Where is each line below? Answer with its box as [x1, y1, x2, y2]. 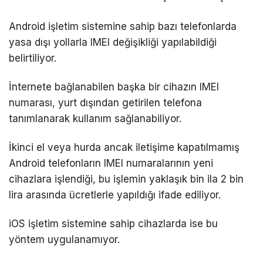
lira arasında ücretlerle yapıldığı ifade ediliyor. [9, 189, 221, 201]
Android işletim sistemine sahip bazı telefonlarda [9, 21, 237, 33]
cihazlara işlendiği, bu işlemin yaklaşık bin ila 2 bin [9, 173, 244, 186]
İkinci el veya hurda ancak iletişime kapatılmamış [9, 141, 240, 154]
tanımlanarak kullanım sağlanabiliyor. [9, 113, 181, 125]
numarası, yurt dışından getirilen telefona [9, 97, 202, 109]
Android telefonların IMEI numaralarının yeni [9, 157, 213, 170]
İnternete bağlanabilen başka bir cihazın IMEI [9, 81, 219, 93]
